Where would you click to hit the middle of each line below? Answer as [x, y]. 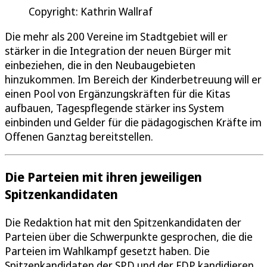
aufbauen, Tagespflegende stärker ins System [114, 108]
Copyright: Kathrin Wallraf [91, 11]
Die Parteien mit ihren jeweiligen [103, 176]
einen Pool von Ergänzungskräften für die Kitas [117, 93]
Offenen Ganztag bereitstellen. [79, 136]
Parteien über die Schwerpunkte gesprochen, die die [129, 236]
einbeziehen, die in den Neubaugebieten [100, 65]
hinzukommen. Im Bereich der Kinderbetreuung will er [133, 79]
